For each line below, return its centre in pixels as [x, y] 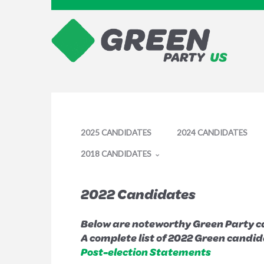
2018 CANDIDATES [117, 154]
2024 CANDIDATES [212, 132]
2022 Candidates [138, 194]
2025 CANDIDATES [116, 132]
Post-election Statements [146, 251]
